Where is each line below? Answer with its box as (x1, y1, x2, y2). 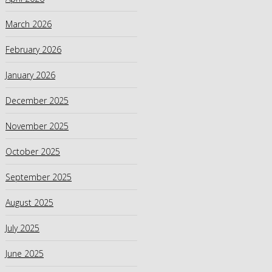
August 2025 (5, 197, 53, 209)
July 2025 (5, 222, 39, 234)
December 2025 (5, 95, 69, 107)
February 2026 (5, 44, 61, 56)
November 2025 (5, 120, 69, 132)
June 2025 (5, 248, 44, 260)
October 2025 (5, 146, 60, 158)
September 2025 (5, 171, 72, 183)
